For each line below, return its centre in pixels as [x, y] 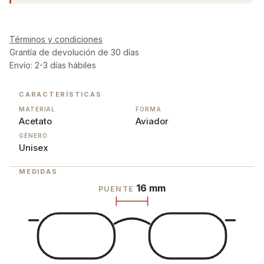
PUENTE [117, 189]
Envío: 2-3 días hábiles [53, 65]
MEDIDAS [38, 171]
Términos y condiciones [56, 39]
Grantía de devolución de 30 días [74, 52]
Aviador [152, 121]
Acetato [35, 121]
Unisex [34, 147]
